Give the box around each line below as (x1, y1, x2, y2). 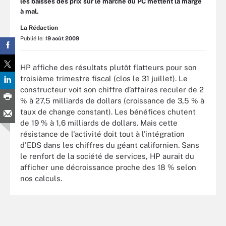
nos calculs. (20, 174, 62, 183)
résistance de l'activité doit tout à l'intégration (20, 129, 185, 138)
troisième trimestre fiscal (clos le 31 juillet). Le (20, 74, 188, 83)
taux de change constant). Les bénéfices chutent (20, 107, 196, 116)
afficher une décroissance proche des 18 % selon (20, 162, 196, 172)
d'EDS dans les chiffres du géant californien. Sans (20, 140, 199, 149)
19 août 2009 (45, 35, 79, 41)
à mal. (20, 8, 39, 15)
